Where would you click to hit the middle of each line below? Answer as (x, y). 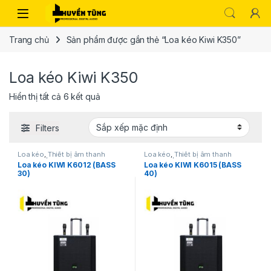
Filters (47, 128)
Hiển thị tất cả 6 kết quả (55, 97)
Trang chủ (29, 39)
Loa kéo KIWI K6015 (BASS (193, 165)
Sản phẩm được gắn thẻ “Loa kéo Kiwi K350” (153, 39)
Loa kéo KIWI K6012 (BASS (67, 165)
